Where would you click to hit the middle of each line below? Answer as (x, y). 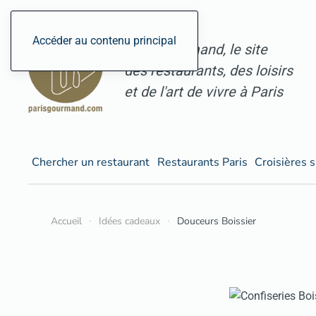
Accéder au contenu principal (104, 41)
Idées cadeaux (129, 221)
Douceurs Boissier (217, 221)
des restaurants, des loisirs (208, 71)
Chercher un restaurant (91, 162)
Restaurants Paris (202, 162)
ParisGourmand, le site (196, 50)
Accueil (66, 221)
